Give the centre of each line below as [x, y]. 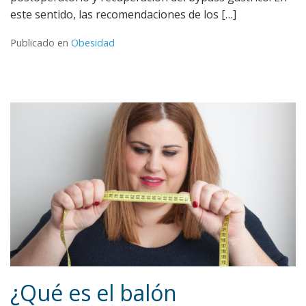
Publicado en [41, 43]
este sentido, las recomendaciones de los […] [123, 15]
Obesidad [93, 43]
